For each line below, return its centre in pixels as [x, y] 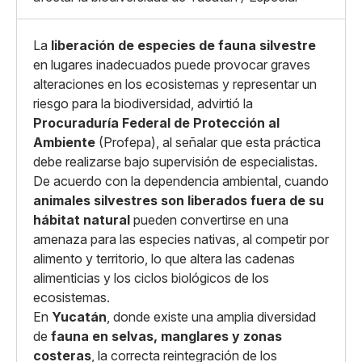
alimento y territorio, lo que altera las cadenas [164, 259]
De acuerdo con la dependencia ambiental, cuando [181, 181]
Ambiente [64, 142]
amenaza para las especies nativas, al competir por [181, 239]
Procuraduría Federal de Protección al [156, 123]
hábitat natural [82, 220]
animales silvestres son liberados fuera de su [179, 200]
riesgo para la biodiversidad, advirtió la [143, 103]
